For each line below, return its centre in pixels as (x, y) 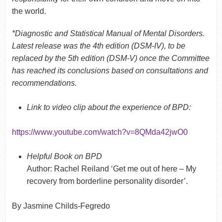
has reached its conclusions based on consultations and (110, 70)
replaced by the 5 (42, 58)
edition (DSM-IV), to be (144, 46)
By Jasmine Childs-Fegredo (61, 206)
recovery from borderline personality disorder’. (108, 181)
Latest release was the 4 (54, 46)
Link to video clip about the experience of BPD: (109, 107)
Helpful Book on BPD (65, 156)
